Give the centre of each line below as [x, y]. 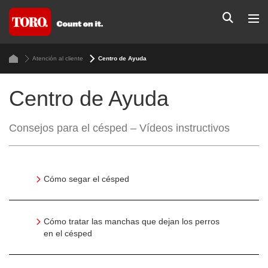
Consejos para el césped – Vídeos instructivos [119, 128]
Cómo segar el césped [86, 179]
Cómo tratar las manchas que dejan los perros [132, 221]
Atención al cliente [58, 58]
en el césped [68, 233]
